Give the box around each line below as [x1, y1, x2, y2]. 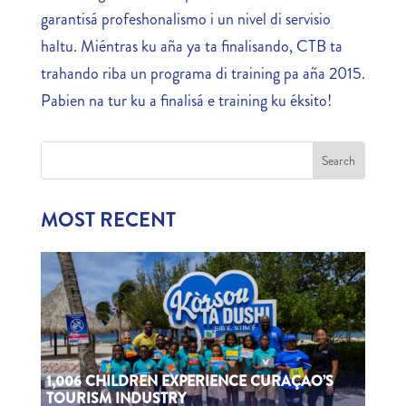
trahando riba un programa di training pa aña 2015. [40, 61, 365, 85]
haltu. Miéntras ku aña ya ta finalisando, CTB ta [40, 34, 343, 58]
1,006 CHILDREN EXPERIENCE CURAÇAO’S [45, 371, 333, 392]
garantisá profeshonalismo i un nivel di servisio [40, 6, 331, 31]
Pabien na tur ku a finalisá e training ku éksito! [40, 88, 332, 112]
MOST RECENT [40, 205, 176, 234]
